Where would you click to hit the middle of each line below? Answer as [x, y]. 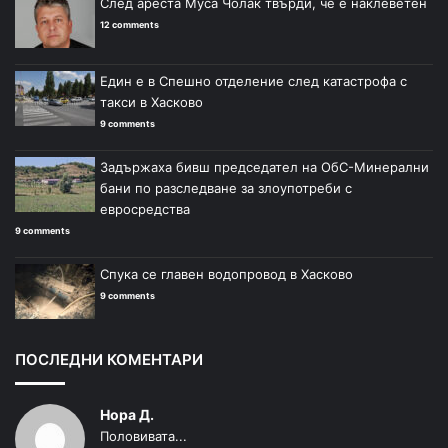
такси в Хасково [151, 101]
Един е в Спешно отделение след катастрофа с [253, 80]
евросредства [145, 208]
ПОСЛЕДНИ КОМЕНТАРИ [109, 359]
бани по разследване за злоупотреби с [226, 187]
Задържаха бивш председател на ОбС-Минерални [264, 166]
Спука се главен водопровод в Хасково [226, 273]
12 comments [129, 24]
